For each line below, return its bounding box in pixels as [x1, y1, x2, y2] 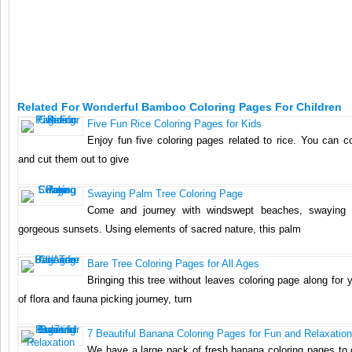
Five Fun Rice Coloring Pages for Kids [87, 117, 262, 130]
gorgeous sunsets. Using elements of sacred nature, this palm [18, 222, 301, 235]
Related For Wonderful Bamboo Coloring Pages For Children [17, 100, 342, 113]
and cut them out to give [18, 152, 129, 165]
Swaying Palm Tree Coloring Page [87, 187, 243, 200]
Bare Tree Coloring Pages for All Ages [87, 257, 259, 269]
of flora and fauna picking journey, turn [18, 292, 192, 305]
